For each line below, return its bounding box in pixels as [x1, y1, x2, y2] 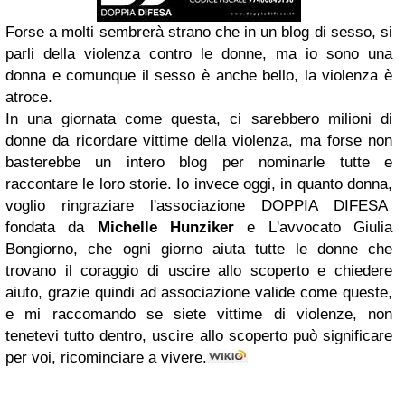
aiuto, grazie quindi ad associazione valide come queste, [5, 284, 392, 301]
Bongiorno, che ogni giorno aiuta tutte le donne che [5, 240, 392, 258]
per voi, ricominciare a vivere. [5, 349, 207, 366]
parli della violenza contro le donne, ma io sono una [5, 45, 392, 62]
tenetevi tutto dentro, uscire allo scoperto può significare [5, 327, 392, 344]
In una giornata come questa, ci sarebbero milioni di [5, 110, 392, 127]
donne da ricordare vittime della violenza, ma [5, 132, 327, 149]
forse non [326, 132, 392, 149]
